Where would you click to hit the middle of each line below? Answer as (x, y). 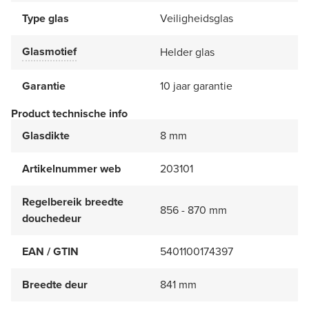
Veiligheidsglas (197, 18)
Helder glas (187, 52)
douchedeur (52, 218)
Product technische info (69, 113)
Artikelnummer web (71, 168)
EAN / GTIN (50, 251)
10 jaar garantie (196, 86)
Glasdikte (46, 135)
